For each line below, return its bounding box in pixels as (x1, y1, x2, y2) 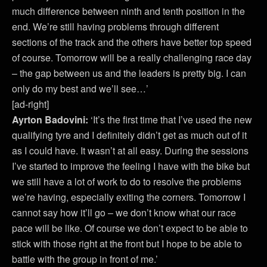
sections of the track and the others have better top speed (12, 35, 252, 49)
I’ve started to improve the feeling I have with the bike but (12, 159, 250, 173)
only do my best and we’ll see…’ (12, 82, 148, 95)
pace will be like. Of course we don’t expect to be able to (12, 221, 248, 235)
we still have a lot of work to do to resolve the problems (12, 175, 241, 188)
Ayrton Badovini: (12, 113, 91, 126)
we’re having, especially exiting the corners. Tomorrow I (12, 190, 246, 204)
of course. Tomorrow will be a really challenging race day (12, 51, 252, 64)
